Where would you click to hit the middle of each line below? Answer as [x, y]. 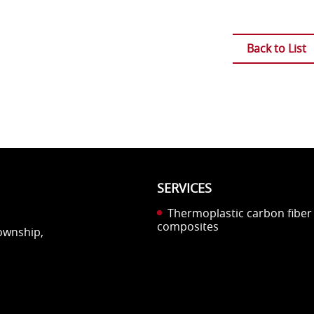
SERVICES [184, 188]
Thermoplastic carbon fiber [237, 213]
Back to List [276, 49]
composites [188, 227]
